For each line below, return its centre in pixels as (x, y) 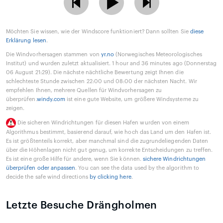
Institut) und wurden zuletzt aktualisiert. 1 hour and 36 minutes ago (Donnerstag (111, 63)
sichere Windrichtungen (174, 159)
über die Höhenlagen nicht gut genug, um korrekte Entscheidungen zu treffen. (110, 150)
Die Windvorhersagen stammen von (54, 54)
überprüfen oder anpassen (41, 168)
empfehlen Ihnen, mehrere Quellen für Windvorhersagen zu (84, 90)
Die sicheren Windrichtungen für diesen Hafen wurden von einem (104, 122)
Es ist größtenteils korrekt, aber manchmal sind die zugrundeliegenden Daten (107, 141)
